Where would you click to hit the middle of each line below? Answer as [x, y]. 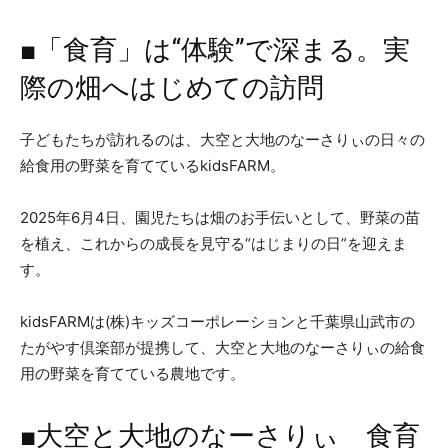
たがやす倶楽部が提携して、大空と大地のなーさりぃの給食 [222, 348]
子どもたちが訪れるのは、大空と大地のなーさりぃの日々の [222, 140]
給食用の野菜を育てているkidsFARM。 [152, 166]
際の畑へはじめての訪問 [172, 88]
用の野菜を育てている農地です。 [132, 374]
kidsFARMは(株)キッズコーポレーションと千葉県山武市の [217, 322]
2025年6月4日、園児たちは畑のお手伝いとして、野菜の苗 [220, 218]
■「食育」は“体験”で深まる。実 [215, 50]
